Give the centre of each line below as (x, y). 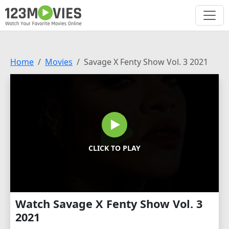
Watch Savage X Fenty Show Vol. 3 (109, 203)
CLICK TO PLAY (114, 148)
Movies (59, 62)
